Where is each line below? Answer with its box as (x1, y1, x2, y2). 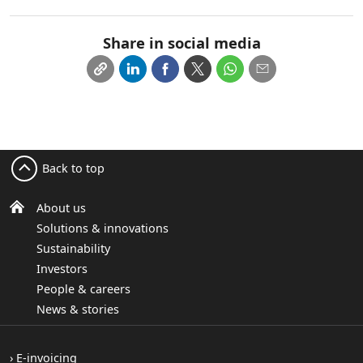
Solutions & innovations (36, 220, 169, 236)
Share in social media (102, 32, 261, 53)
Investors (36, 261, 88, 276)
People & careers (36, 281, 130, 297)
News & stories (36, 301, 119, 317)
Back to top (42, 160, 105, 176)
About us (36, 200, 86, 216)
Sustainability (36, 241, 110, 256)
